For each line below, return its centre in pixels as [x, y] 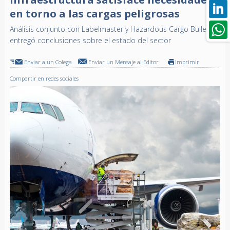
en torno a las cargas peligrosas [94, 14]
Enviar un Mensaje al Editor [123, 62]
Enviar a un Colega [48, 62]
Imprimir [187, 62]
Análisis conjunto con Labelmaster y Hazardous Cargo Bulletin [112, 29]
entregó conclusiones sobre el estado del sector [90, 41]
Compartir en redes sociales [44, 79]
